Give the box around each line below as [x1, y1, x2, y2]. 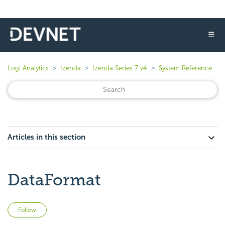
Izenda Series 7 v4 [92, 64, 147, 72]
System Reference [159, 64, 212, 72]
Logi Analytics [8, 64, 49, 72]
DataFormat [8, 170, 101, 189]
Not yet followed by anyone [47, 203, 141, 213]
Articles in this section [8, 133, 85, 142]
